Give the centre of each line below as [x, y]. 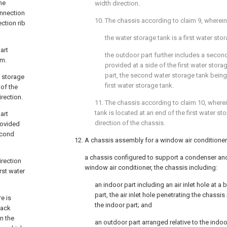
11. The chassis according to [138, 103]
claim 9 [191, 21]
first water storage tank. [139, 85]
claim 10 [193, 103]
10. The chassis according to [138, 21]
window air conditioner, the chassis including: [151, 167]
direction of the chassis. [130, 123]
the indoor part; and [123, 205]
